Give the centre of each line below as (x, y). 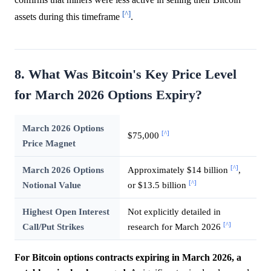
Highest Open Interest (66, 211)
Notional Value (51, 184)
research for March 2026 (175, 226)
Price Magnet (49, 143)
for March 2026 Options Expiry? (108, 95)
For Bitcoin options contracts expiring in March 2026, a (128, 257)
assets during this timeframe (68, 17)
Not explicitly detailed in (174, 211)
